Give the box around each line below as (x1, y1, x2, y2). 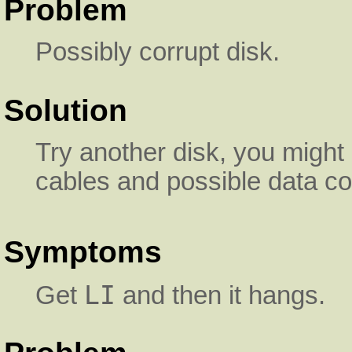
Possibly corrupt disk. (35, 38, 280, 67)
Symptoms (4, 235, 162, 269)
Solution (4, 93, 127, 127)
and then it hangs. (115, 280, 325, 310)
